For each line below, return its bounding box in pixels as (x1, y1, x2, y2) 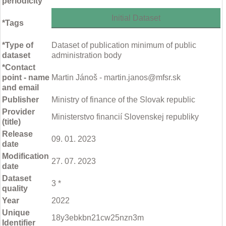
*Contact (2, 63, 35, 72)
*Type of (2, 41, 33, 50)
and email (2, 83, 39, 92)
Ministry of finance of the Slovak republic (51, 95, 195, 104)
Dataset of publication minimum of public (51, 41, 196, 50)
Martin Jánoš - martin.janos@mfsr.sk (51, 73, 181, 82)
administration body (51, 51, 122, 60)
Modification (2, 152, 49, 161)
